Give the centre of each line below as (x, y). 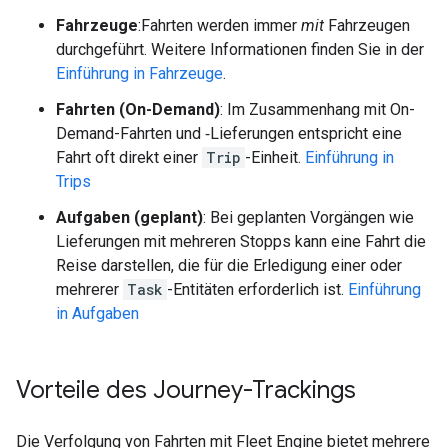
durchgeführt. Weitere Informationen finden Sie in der (240, 49)
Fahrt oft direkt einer (129, 157)
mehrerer (89, 289)
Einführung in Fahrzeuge (139, 73)
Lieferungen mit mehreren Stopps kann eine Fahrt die (241, 241)
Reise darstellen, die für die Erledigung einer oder (229, 265)
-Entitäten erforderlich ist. (257, 289)
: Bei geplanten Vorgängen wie (308, 217)
